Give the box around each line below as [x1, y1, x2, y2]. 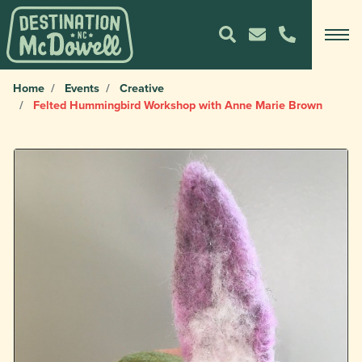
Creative [120, 79, 164, 96]
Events [65, 79, 99, 96]
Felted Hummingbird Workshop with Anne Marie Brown [30, 96, 322, 113]
